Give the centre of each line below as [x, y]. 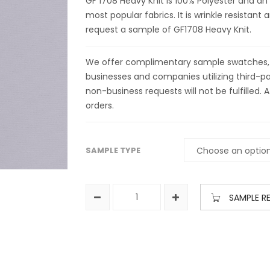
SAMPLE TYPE [113, 150]
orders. [99, 105]
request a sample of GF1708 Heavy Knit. [168, 30]
